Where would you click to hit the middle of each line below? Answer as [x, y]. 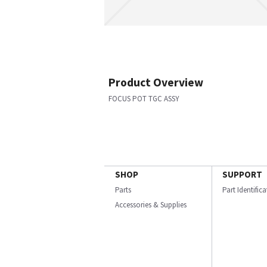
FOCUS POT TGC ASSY [144, 99]
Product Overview [156, 82]
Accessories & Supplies [151, 205]
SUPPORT [242, 174]
